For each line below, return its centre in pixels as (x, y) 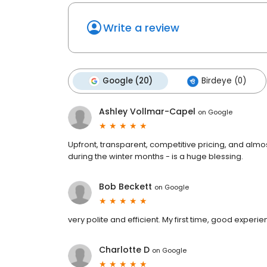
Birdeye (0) (224, 81)
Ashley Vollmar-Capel (147, 112)
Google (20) (128, 81)
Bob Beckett (125, 187)
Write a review (141, 28)
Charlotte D (124, 250)
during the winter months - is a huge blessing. (156, 157)
